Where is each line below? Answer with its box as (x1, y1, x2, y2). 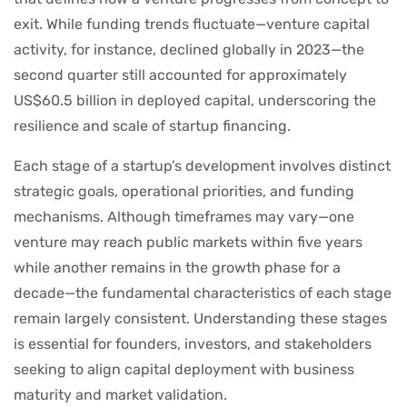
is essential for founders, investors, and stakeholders (14, 335, 372, 353)
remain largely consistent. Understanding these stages (14, 310, 387, 328)
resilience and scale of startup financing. (14, 117, 291, 135)
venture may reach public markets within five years (14, 233, 362, 252)
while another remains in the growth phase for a (14, 259, 341, 277)
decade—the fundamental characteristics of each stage (14, 284, 392, 303)
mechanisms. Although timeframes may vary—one (14, 208, 354, 226)
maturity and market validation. (14, 386, 227, 404)
